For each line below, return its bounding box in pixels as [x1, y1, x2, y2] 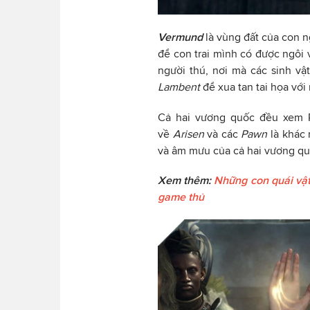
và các [207, 127, 241, 140]
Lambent [158, 80, 200, 93]
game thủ [158, 191, 204, 203]
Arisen [172, 127, 208, 140]
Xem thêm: [158, 174, 215, 187]
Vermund [158, 30, 206, 43]
